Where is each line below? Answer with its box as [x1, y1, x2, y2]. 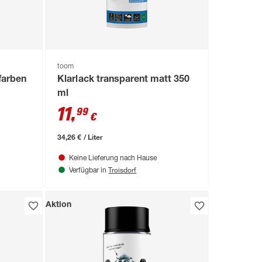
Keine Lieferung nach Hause [69, 154, 157, 162]
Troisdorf [108, 164, 137, 174]
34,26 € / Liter [57, 132, 103, 142]
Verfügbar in [69, 167, 109, 174]
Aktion [46, 201, 72, 209]
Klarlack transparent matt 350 [57, 75, 189, 85]
